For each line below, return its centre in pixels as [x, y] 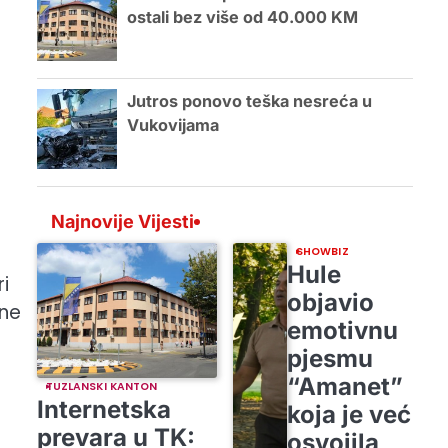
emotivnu [342, 330]
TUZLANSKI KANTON [101, 386]
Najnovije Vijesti [122, 221]
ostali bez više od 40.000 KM [242, 17]
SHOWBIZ [322, 251]
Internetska [103, 409]
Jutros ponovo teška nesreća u [249, 101]
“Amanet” [344, 386]
